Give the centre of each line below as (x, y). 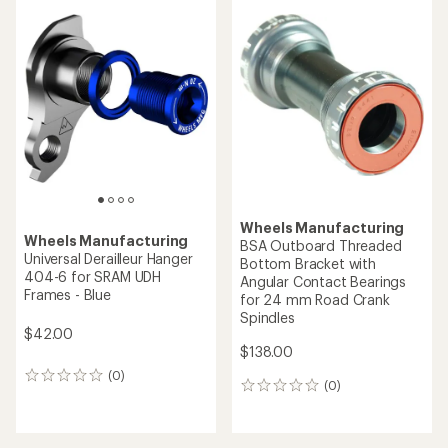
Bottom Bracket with (308, 263)
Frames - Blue (67, 295)
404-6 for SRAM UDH (93, 277)
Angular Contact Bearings (323, 281)
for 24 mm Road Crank (315, 299)
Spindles (267, 317)
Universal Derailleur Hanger (108, 259)
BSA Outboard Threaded (321, 245)
